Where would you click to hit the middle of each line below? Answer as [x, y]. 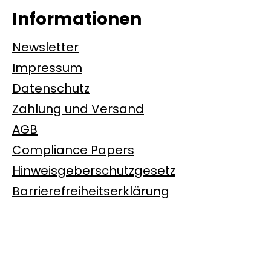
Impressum [47, 68]
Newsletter [45, 47]
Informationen [77, 19]
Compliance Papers [73, 150]
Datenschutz [51, 89]
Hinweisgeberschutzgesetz [94, 171]
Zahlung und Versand [78, 109]
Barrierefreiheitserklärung [91, 191]
